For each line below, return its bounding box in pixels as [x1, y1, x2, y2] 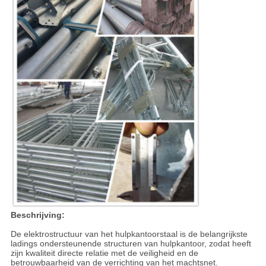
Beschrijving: [10, 210, 65, 220]
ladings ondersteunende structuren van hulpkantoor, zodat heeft [10, 239, 251, 249]
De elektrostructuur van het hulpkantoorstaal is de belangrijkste [10, 229, 248, 239]
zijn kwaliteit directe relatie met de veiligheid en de [10, 248, 198, 258]
